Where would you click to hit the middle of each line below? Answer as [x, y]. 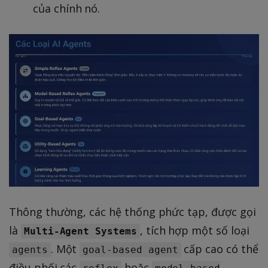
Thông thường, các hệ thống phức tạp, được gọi [133, 211]
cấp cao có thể [220, 249]
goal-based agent [130, 249]
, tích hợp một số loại [194, 230]
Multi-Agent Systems [80, 231]
